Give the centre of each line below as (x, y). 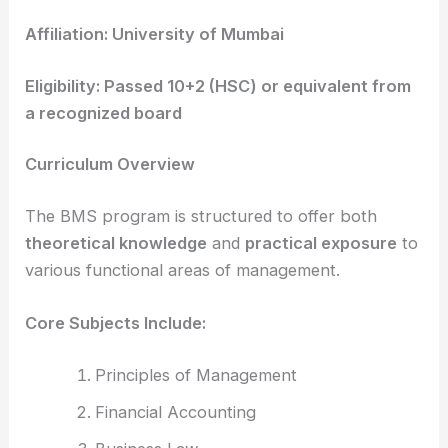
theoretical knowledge (116, 242)
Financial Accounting (175, 411)
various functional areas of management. (183, 269)
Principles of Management (195, 374)
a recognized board (104, 112)
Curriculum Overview (110, 164)
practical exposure (321, 242)
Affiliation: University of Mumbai (155, 34)
